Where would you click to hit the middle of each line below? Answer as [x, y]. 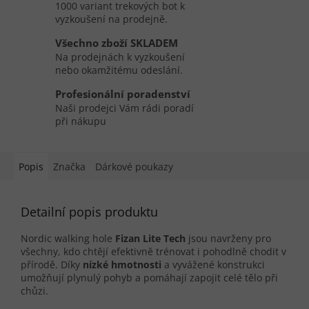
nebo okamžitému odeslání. [119, 70]
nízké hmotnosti [122, 265]
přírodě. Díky [52, 265]
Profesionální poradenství [123, 94]
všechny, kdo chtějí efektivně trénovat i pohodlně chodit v [153, 252]
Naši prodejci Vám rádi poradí [124, 108]
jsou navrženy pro [228, 239]
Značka [69, 167]
